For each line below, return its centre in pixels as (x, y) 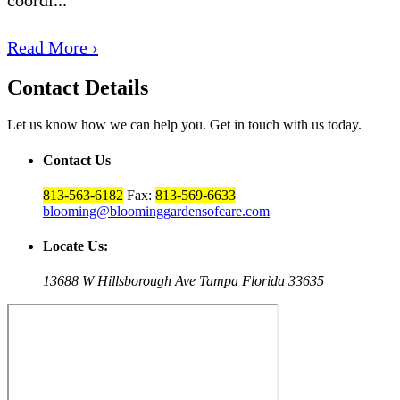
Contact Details (78, 87)
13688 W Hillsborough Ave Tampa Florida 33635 (183, 281)
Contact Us (77, 160)
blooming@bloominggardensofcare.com (156, 211)
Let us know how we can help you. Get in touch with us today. (184, 125)
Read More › (53, 47)
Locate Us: (75, 246)
